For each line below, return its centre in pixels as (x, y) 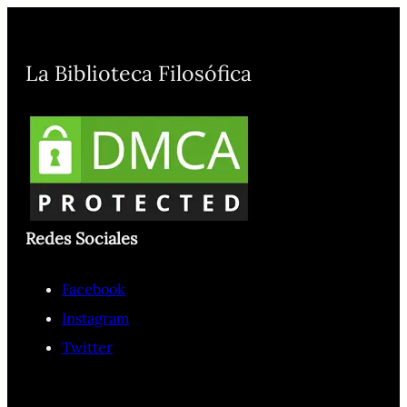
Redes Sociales (81, 238)
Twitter (87, 347)
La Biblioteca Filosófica (139, 73)
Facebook (94, 288)
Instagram (95, 318)
